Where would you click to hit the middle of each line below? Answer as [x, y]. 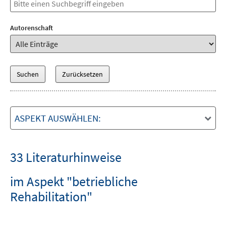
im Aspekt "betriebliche [74, 181]
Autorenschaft [32, 28]
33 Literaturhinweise [66, 157]
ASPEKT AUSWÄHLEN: [58, 118]
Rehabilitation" [51, 196]
